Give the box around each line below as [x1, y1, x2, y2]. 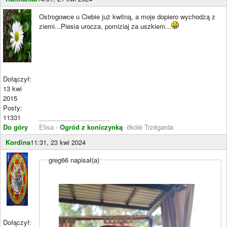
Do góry [3, 122, 28, 132]
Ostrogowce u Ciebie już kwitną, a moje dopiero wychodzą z [39, 12, 215, 21]
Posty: [3, 103, 22, 112]
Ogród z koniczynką [60, 122, 123, 132]
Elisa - [39, 122, 60, 132]
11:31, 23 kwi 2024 [30, 137, 86, 147]
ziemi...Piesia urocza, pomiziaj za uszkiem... [39, 21, 171, 31]
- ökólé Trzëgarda [123, 122, 173, 132]
